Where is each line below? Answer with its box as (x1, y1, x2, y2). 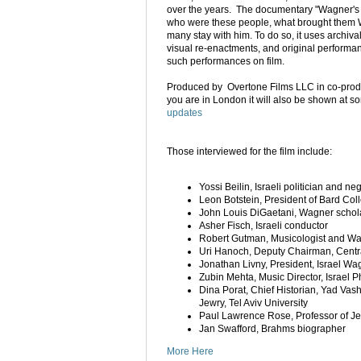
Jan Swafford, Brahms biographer (199, 323, 346, 335)
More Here (167, 346, 214, 358)
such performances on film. (167, 56, 284, 68)
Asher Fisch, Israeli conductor (199, 220, 328, 232)
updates (167, 107, 202, 119)
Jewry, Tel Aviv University (199, 297, 308, 309)
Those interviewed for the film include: (167, 146, 332, 158)
